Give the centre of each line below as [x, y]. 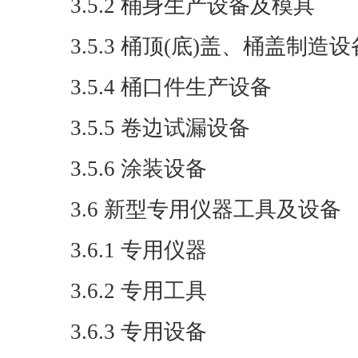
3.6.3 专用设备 [139, 332]
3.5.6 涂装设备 [139, 169]
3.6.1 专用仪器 [139, 250]
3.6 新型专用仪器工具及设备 [206, 209]
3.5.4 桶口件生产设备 [171, 87]
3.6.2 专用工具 [139, 291]
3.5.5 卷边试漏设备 [160, 128]
